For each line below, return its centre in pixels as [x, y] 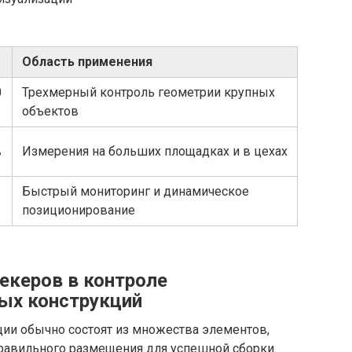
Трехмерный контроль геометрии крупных [148, 93]
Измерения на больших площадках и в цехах [155, 152]
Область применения [87, 62]
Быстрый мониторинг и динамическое [136, 192]
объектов [50, 112]
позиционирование [79, 211]
